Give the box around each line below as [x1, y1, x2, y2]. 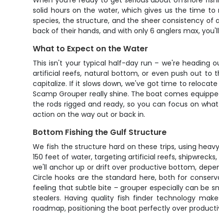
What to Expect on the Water [33, 43, 149, 54]
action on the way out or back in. [33, 109, 146, 119]
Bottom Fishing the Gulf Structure [33, 127, 167, 138]
